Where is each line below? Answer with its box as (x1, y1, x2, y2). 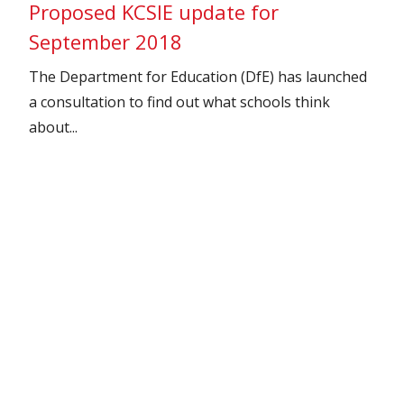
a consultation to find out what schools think (29, 91, 331, 112)
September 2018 (29, 27, 183, 55)
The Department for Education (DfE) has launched (29, 66, 368, 87)
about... (29, 116, 78, 137)
